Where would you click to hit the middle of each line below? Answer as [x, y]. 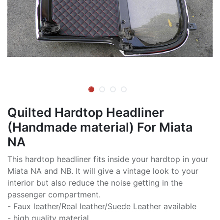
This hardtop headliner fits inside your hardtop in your [108, 159]
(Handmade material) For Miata [100, 127]
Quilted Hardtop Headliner [86, 112]
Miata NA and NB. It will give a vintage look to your [103, 171]
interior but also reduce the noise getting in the [95, 182]
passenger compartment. [54, 194]
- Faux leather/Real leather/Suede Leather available [102, 206]
